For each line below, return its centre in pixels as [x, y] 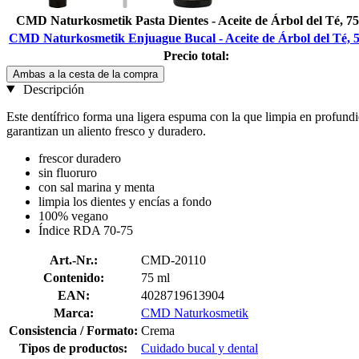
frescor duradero [80, 158]
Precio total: [196, 55]
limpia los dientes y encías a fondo [125, 201]
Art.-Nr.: [73, 260]
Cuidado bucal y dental [200, 348]
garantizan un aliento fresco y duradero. [106, 131]
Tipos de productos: [73, 348]
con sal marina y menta [97, 187]
